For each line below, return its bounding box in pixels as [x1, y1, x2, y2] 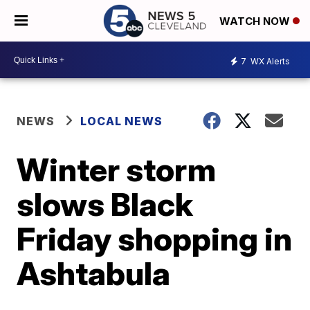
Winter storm [17, 150, 217, 189]
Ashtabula [17, 254, 171, 293]
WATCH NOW [219, 15, 293, 28]
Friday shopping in [17, 219, 293, 258]
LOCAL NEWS [80, 114, 163, 128]
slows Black [17, 185, 194, 224]
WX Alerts [248, 55, 290, 66]
